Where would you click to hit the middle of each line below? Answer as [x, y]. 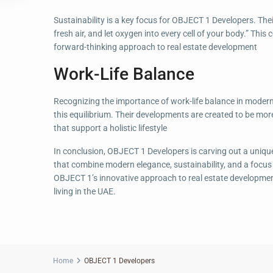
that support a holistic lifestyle [110, 128]
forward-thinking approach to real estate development [155, 47]
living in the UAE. [85, 191]
